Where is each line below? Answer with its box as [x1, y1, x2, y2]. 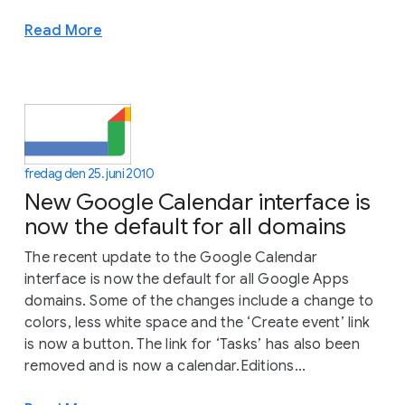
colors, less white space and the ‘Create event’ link [24, 314, 370, 333]
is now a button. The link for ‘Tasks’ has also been [24, 335, 360, 354]
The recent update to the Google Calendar [24, 249, 317, 268]
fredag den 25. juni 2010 [24, 165, 155, 183]
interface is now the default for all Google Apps [24, 270, 349, 289]
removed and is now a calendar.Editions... [24, 357, 306, 376]
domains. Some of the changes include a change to [24, 292, 373, 311]
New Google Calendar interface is [24, 188, 371, 217]
